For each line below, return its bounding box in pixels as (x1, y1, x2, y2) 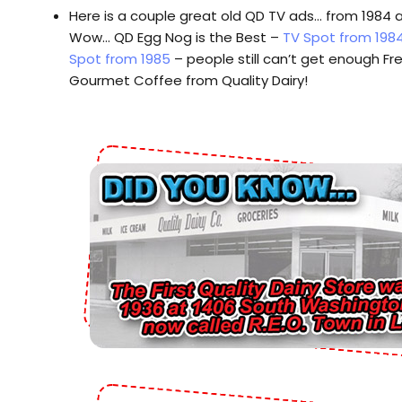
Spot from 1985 (69, 48, 170, 68)
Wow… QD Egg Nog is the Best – (69, 27, 283, 47)
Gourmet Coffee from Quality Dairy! (69, 70, 308, 90)
